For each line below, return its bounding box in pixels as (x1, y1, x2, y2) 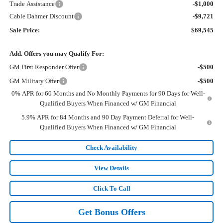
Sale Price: (9, 26, 40, 34)
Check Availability (86, 144, 137, 152)
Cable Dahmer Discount (9, 12, 74, 20)
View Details (94, 164, 129, 172)
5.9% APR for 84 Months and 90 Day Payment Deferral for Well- (21, 113, 195, 121)
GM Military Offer (9, 77, 59, 85)
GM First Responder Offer (9, 63, 79, 71)
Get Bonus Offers (78, 207, 145, 218)
